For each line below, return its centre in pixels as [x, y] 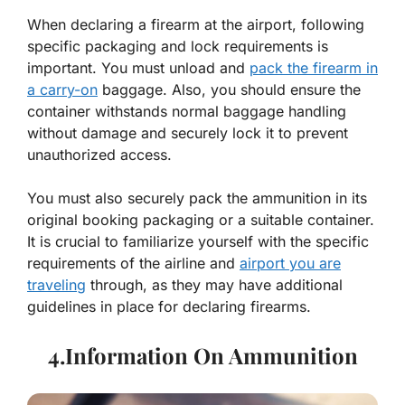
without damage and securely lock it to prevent [188, 132]
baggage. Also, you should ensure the [229, 89]
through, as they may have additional [214, 284]
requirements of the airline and [133, 263]
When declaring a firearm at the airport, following [196, 24]
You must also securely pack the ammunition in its [197, 198]
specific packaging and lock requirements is [178, 46]
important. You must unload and [138, 67]
